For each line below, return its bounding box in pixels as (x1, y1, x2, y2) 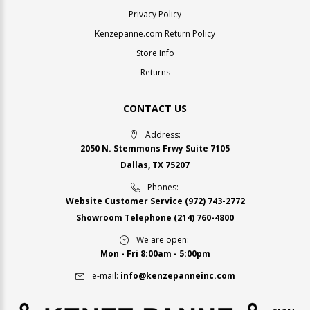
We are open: (136, 233, 189, 246)
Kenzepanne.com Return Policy (95, 27, 215, 39)
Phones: (147, 181, 179, 193)
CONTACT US (123, 101, 187, 115)
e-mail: (91, 269, 118, 282)
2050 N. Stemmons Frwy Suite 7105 (80, 142, 230, 154)
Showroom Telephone (76, 211, 174, 224)
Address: (145, 128, 181, 140)
